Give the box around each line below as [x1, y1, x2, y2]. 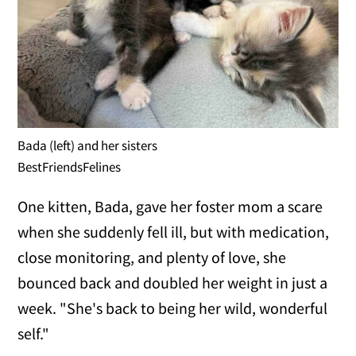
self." [17, 323, 50, 344]
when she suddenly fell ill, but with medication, [17, 222, 330, 242]
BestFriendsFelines [17, 158, 122, 176]
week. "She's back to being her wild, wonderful [17, 298, 328, 319]
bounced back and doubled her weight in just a [17, 273, 328, 293]
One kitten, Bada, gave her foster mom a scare [17, 196, 323, 217]
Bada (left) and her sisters [17, 137, 158, 155]
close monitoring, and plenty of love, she [17, 247, 287, 268]
